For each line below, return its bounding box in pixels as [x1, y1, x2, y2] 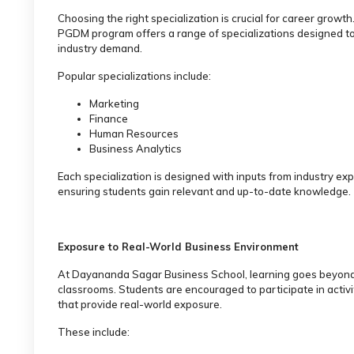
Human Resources [89, 126, 179, 140]
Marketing [89, 96, 139, 110]
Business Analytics [89, 141, 182, 155]
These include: [58, 325, 130, 338]
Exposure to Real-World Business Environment [58, 239, 299, 253]
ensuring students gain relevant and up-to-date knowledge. [58, 184, 351, 198]
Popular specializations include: [58, 69, 211, 82]
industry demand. [58, 41, 142, 55]
